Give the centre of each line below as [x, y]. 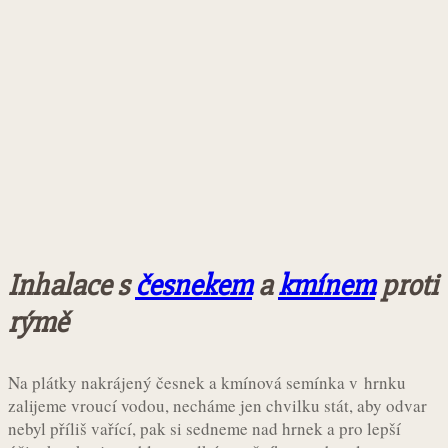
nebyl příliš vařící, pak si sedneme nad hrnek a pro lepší [204, 428]
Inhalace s [71, 285]
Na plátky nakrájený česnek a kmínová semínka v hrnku [207, 382]
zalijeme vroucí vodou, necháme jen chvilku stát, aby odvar [217, 405]
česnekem [193, 285]
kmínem [326, 285]
